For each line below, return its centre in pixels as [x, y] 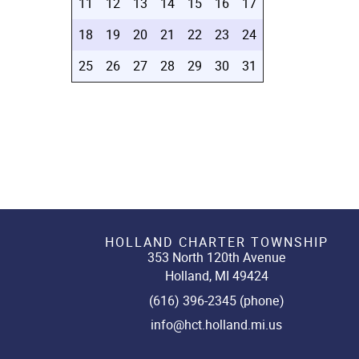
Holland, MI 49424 [216, 276]
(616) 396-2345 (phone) [216, 301]
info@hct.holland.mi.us [216, 325]
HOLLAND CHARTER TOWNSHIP [216, 242]
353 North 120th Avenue [216, 258]
